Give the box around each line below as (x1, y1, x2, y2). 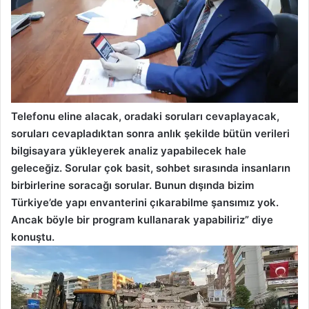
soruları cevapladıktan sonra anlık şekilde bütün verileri (11, 127, 290, 141)
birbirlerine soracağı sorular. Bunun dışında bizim (11, 179, 254, 192)
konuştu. (11, 230, 57, 244)
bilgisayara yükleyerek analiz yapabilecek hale (11, 144, 246, 158)
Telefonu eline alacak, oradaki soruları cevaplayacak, (11, 110, 279, 123)
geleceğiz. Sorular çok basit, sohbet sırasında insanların (11, 161, 290, 175)
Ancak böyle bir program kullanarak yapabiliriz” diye (11, 213, 273, 227)
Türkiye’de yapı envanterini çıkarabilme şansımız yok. (11, 196, 279, 210)
